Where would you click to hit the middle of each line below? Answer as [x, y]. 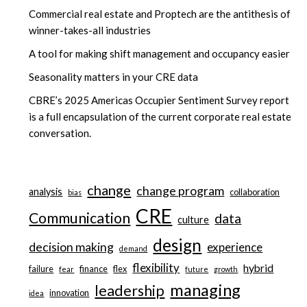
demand [134, 249]
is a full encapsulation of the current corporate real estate [160, 117]
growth [226, 269]
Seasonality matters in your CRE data [114, 77]
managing [206, 290]
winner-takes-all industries [90, 30]
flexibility [156, 268]
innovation [70, 293]
